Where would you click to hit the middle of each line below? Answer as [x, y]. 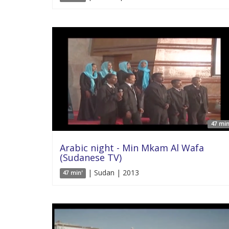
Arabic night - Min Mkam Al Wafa [132, 147]
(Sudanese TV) [91, 157]
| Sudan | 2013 [112, 172]
